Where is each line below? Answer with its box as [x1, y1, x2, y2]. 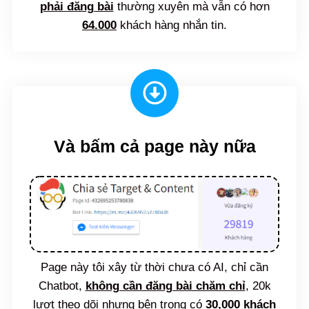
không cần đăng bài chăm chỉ [85, 279, 246, 293]
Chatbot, [38, 279, 86, 293]
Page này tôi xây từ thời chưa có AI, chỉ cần [41, 261, 268, 275]
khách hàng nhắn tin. [117, 18, 227, 32]
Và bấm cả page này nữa [53, 136, 256, 156]
